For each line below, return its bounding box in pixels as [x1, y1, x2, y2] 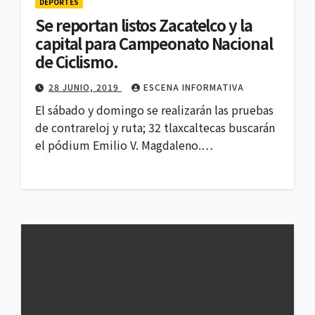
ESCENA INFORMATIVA [143, 81, 244, 94]
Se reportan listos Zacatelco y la [35, 13, 252, 37]
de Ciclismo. [35, 50, 118, 73]
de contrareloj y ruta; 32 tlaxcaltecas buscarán [35, 119, 275, 136]
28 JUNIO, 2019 [49, 81, 122, 94]
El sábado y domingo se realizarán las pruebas [35, 101, 274, 119]
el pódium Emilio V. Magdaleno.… [35, 136, 213, 154]
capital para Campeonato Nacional [35, 32, 273, 55]
